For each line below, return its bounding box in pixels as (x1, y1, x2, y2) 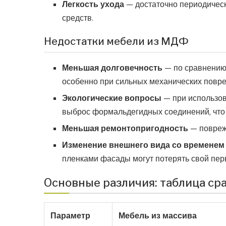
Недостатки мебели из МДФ (44, 35, 189, 48)
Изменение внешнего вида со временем (62, 140, 224, 151)
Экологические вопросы (62, 93, 161, 104)
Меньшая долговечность (62, 63, 162, 74)
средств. (62, 13, 93, 24)
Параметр (50, 210, 90, 221)
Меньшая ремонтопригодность (62, 123, 188, 134)
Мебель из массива (119, 210, 197, 221)
